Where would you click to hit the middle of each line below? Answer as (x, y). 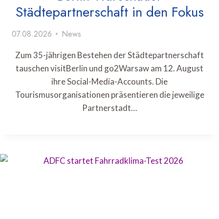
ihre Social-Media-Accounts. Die (109, 81)
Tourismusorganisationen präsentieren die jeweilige (109, 94)
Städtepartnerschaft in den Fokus (109, 12)
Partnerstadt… (109, 108)
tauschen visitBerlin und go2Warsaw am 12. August (109, 68)
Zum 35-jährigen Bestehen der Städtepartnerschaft (109, 55)
